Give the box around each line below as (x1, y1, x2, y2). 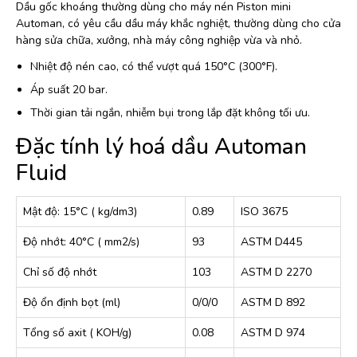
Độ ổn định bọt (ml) (23, 295, 120, 310)
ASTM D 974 (241, 325, 305, 340)
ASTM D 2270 (241, 265, 312, 280)
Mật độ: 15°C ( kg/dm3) (23, 204, 137, 219)
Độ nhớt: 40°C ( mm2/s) (23, 234, 139, 249)
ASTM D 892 (241, 295, 305, 310)
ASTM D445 (241, 234, 302, 249)
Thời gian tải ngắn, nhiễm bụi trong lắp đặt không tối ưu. (30, 105, 310, 120)
